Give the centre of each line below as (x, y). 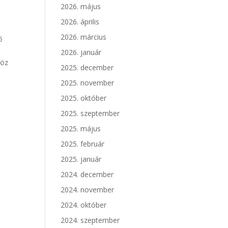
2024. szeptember (90, 220)
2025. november (88, 83)
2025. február (83, 144)
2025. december (87, 67)
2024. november (88, 190)
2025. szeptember (90, 113)
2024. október (84, 205)
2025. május (81, 129)
